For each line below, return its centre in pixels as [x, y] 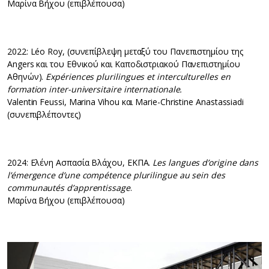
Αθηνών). [27, 77]
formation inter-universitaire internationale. [95, 89]
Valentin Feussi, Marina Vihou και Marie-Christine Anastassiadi [126, 102]
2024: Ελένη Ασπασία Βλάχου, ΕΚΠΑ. [80, 163]
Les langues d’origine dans [206, 163]
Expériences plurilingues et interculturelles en [138, 77]
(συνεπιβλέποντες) [44, 115]
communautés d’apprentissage [69, 188]
